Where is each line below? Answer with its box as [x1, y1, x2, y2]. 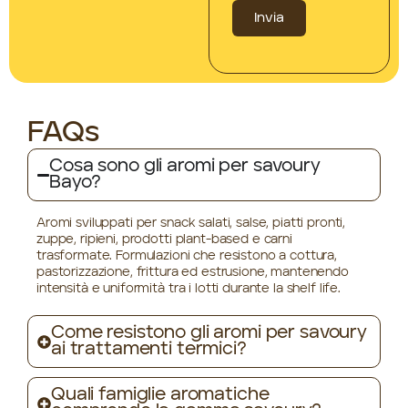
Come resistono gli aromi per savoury [51, 324, 367, 343]
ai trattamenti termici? [51, 341, 247, 360]
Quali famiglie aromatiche [51, 386, 270, 405]
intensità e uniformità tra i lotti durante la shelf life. [36, 282, 342, 296]
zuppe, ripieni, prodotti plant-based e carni [36, 233, 292, 247]
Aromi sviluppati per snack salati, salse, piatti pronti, [36, 217, 346, 230]
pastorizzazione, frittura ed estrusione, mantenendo [36, 266, 349, 280]
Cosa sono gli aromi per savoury [49, 158, 321, 177]
